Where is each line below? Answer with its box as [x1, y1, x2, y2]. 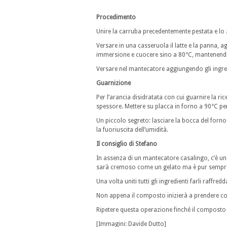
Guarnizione [96, 80, 131, 87]
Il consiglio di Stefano [96, 140, 157, 148]
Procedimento [96, 14, 136, 21]
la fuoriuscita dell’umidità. [96, 126, 168, 134]
